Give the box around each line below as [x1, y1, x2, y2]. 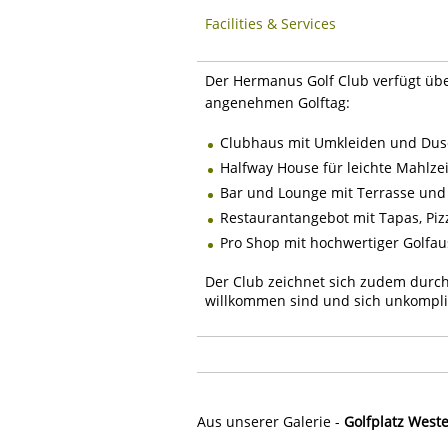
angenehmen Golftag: [205, 92, 350, 112]
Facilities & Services [205, 13, 336, 33]
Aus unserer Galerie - [197, 411, 344, 431]
